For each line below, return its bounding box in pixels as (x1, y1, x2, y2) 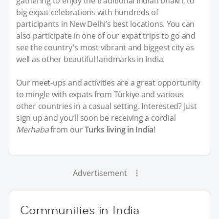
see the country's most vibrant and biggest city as (16, 42, 194, 53)
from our (48, 124, 85, 135)
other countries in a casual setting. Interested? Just (16, 100, 197, 111)
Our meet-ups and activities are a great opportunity (16, 77, 201, 88)
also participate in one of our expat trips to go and (16, 30, 196, 41)
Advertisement (72, 167, 127, 178)
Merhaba (16, 124, 49, 135)
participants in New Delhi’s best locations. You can (16, 18, 195, 29)
